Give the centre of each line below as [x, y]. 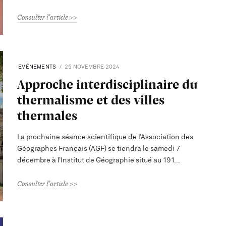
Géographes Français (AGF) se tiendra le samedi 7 [99, 149]
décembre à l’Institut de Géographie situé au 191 [96, 160]
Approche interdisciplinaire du [108, 84]
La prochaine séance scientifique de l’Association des [105, 137]
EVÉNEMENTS [37, 67]
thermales [47, 115]
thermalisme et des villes [91, 99]
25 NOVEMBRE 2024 [92, 67]
